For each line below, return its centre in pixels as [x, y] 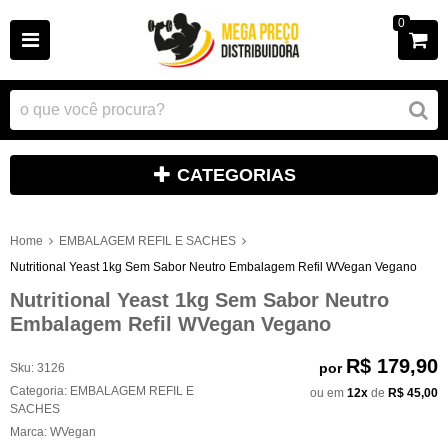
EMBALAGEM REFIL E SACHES [147, 240]
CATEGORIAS [236, 175]
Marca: [30, 431]
